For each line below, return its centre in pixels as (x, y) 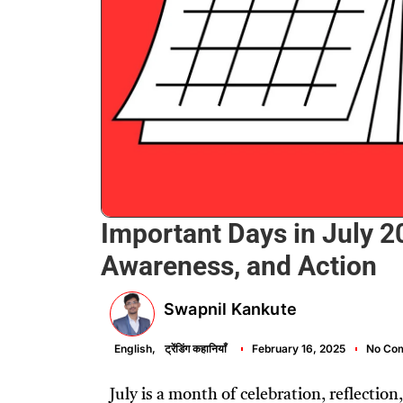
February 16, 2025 (299, 348)
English (133, 348)
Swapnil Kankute (230, 309)
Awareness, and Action (239, 265)
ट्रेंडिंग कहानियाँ (196, 348)
